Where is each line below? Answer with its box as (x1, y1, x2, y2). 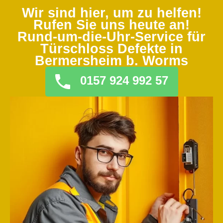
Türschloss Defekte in (40, 41, 183, 56)
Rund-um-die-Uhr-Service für (17, 29, 206, 44)
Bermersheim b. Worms (35, 53, 188, 68)
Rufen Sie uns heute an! (33, 17, 190, 32)
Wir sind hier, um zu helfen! (21, 5, 202, 20)
